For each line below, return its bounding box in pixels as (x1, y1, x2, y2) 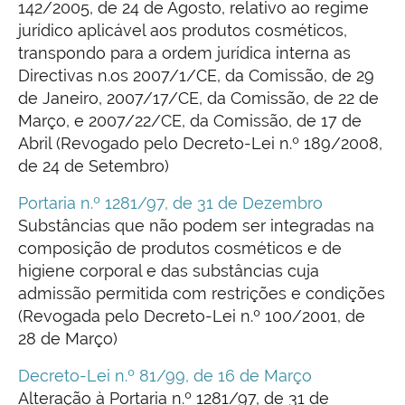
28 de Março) (18, 329, 118, 349)
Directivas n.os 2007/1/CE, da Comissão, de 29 (18, 66, 374, 86)
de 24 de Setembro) (18, 156, 169, 176)
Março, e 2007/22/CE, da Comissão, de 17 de (18, 111, 362, 131)
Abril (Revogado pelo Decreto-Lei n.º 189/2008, (18, 134, 382, 154)
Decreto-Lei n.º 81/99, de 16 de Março (18, 366, 312, 386)
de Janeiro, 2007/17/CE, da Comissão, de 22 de (18, 89, 379, 108)
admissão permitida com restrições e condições (18, 284, 385, 304)
